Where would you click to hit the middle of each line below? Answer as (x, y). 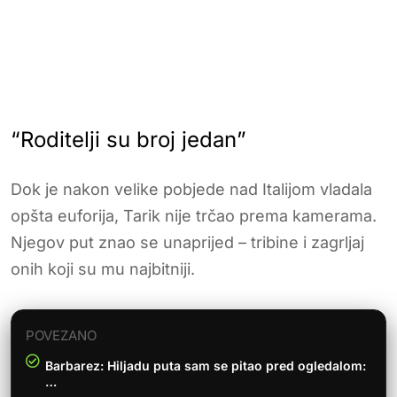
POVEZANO (61, 335)
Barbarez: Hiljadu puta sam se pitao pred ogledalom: (206, 365)
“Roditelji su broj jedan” (128, 139)
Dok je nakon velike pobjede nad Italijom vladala (191, 189)
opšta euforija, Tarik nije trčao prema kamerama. (194, 215)
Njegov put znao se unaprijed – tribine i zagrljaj (187, 242)
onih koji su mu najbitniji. (103, 269)
